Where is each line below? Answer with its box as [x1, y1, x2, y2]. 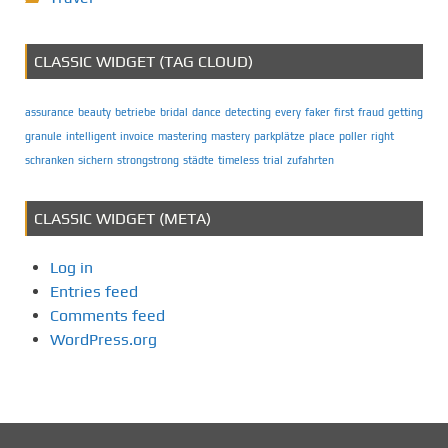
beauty [78, 105, 111, 118]
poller [339, 129, 367, 142]
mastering [158, 129, 207, 142]
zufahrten [287, 153, 334, 166]
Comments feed [50, 305, 165, 325]
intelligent [66, 129, 116, 142]
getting [388, 105, 423, 118]
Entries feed [50, 281, 138, 301]
